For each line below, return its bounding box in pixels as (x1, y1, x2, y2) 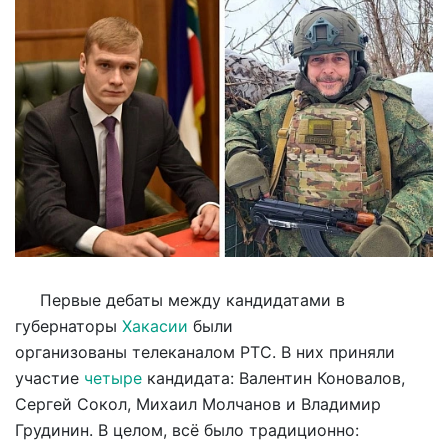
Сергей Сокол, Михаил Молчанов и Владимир (15, 393, 381, 414)
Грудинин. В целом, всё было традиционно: (15, 419, 359, 440)
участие (15, 367, 84, 388)
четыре (84, 367, 142, 388)
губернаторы (15, 315, 122, 336)
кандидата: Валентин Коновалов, (142, 367, 405, 388)
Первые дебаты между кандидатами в (15, 289, 345, 310)
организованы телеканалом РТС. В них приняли (15, 341, 395, 362)
